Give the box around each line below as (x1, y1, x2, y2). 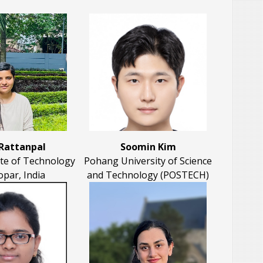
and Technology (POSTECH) (87, 168, 209, 182)
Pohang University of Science (84, 154, 212, 168)
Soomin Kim (120, 140, 176, 154)
